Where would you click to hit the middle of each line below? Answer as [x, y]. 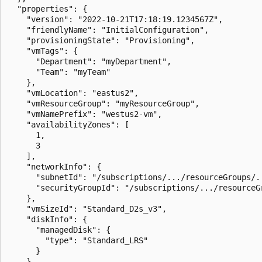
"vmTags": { [43, 51]
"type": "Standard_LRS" [78, 240]
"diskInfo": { [47, 219]
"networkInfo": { [54, 166]
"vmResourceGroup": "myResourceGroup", [104, 103]
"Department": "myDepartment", [89, 61]
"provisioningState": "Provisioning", [101, 40]
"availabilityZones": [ [68, 124]
